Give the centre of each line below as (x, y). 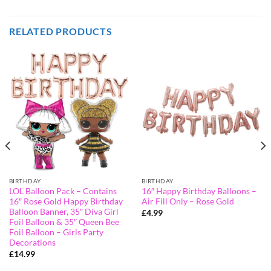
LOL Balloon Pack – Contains (63, 191)
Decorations (32, 243)
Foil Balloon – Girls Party (56, 233)
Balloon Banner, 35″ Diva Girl (64, 212)
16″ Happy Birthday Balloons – (199, 191)
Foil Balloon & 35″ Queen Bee (64, 222)
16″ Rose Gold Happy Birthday (66, 202)
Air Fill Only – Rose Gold (188, 202)
